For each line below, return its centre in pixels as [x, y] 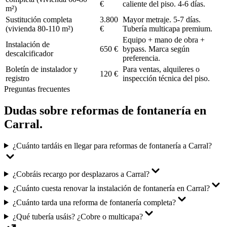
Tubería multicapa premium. [167, 28]
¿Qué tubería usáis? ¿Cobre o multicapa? [78, 216]
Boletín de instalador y [42, 69]
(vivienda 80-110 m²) [39, 28]
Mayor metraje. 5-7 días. [162, 19]
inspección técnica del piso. [166, 78]
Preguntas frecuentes [37, 89]
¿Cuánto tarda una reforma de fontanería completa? [94, 202]
